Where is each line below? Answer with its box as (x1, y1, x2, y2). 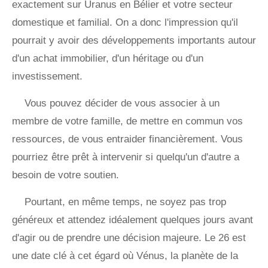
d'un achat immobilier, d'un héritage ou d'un (12, 53, 203, 65)
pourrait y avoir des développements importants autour (12, 35, 256, 47)
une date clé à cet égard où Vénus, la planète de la (12, 250, 238, 262)
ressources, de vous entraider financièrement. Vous (12, 133, 243, 145)
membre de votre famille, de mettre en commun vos (12, 115, 243, 127)
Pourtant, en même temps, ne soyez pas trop (25, 196, 226, 208)
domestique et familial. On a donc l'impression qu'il (12, 17, 238, 29)
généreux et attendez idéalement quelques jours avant (12, 214, 253, 226)
